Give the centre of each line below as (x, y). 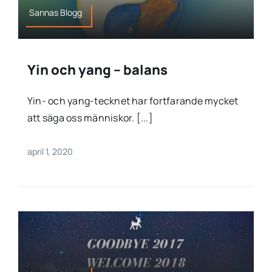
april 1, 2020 (50, 152)
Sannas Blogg (56, 13)
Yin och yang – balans (97, 70)
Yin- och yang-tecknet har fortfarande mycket (133, 101)
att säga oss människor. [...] (90, 118)
